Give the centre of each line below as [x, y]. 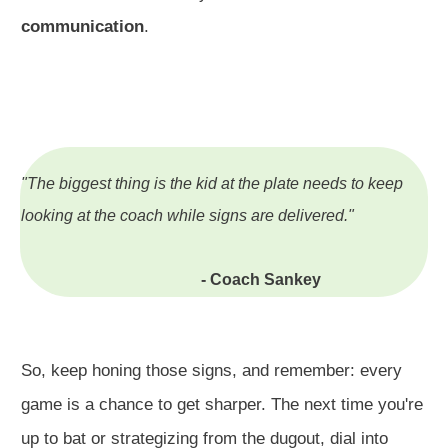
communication [82, 26]
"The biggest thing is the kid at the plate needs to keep [212, 183]
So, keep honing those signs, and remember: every [211, 370]
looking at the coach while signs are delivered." [187, 215]
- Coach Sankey [171, 279]
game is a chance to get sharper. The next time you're [222, 404]
